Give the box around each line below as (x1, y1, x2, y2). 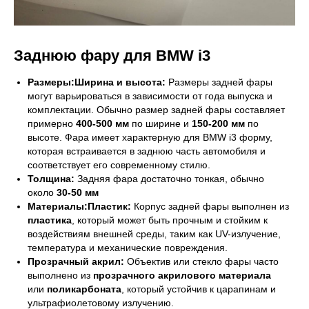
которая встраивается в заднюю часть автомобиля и (28, 145, 266, 157)
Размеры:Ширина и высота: (28, 76, 166, 88)
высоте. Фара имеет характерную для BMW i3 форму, (28, 131, 272, 143)
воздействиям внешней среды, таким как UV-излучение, (28, 228, 281, 239)
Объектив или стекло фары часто (124, 255, 279, 267)
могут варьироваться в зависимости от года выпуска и (28, 90, 272, 101)
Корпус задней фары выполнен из (131, 200, 289, 212)
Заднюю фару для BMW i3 (14, 46, 210, 64)
